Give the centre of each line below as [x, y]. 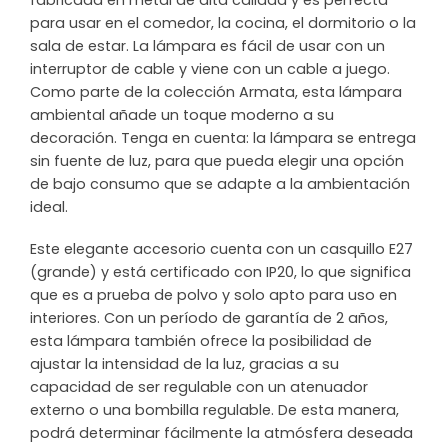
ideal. [49, 207]
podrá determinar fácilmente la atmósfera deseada [221, 433]
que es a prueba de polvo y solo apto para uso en [213, 295]
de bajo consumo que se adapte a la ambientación [220, 184]
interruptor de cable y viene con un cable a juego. [210, 69]
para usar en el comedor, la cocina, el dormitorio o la [223, 23]
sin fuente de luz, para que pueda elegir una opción [217, 161]
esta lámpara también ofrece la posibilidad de [201, 341]
